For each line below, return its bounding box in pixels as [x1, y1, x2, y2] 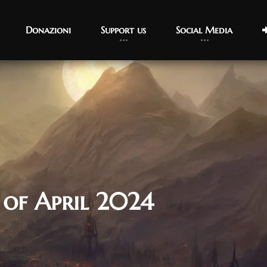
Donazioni [26, 24, 71, 36]
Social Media [176, 24, 232, 36]
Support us [101, 24, 146, 36]
